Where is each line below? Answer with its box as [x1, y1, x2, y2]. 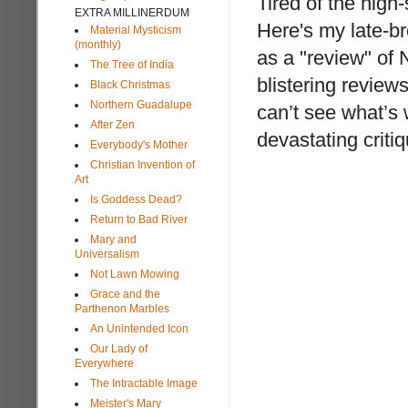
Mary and [90, 232, 137, 246]
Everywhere [75, 356, 134, 370]
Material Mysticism [90, 23, 181, 36]
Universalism [75, 247, 139, 260]
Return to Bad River [90, 212, 188, 226]
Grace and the [90, 287, 160, 301]
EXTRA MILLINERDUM [75, 5, 189, 19]
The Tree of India [90, 57, 174, 71]
